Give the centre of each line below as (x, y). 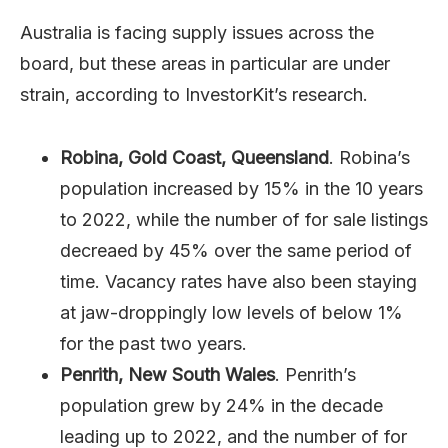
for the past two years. (153, 343)
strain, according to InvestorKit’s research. (194, 94)
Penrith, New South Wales (167, 374)
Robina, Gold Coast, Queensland (194, 157)
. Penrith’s (315, 374)
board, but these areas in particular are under (205, 63)
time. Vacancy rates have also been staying (238, 281)
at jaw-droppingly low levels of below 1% (231, 312)
